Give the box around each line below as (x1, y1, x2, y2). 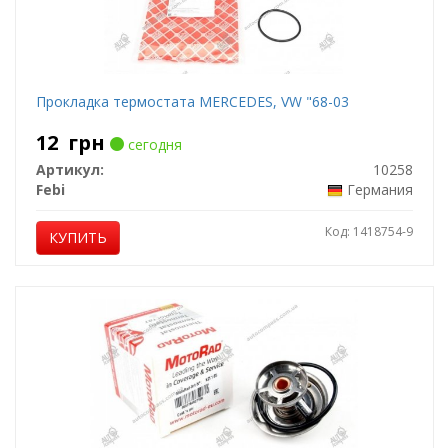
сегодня (123, 135, 182, 154)
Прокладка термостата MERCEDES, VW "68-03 (35, 92, 349, 111)
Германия (346, 180, 413, 199)
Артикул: (35, 160, 104, 179)
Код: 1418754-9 (324, 223, 413, 240)
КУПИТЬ (48, 228, 107, 247)
